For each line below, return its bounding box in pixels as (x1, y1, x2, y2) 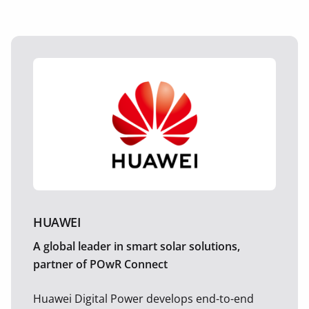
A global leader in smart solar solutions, (33, 239, 240, 254)
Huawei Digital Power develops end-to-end (33, 291, 254, 306)
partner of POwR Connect (33, 257, 168, 272)
